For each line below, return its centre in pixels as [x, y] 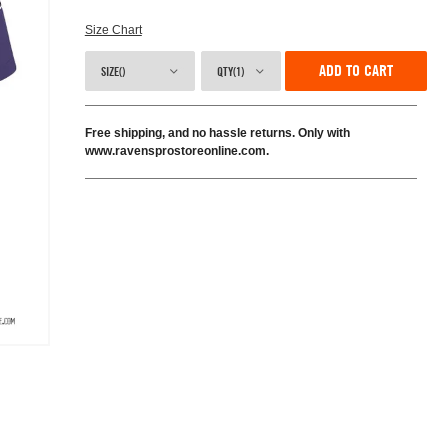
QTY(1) [230, 71]
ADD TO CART [356, 70]
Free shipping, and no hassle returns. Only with [217, 133]
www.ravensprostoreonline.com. [176, 151]
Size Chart [113, 30]
